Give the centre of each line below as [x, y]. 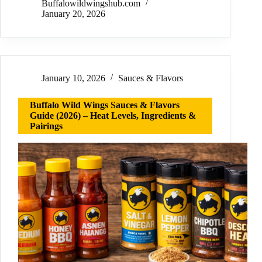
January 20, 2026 [73, 14]
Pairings [46, 126]
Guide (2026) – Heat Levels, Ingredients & [113, 116]
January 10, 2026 [73, 78]
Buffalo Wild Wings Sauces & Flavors [105, 105]
